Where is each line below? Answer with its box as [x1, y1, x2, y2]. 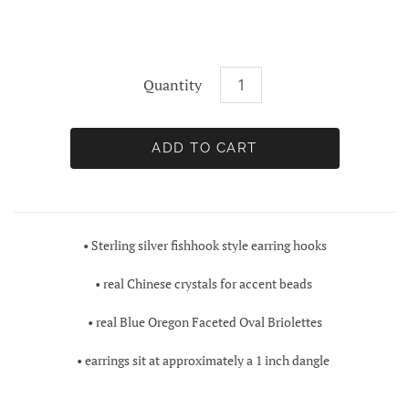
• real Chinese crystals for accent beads [94, 275, 315, 293]
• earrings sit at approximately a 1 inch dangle [77, 351, 332, 370]
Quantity [143, 75, 202, 96]
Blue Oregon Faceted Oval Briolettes [119, 313, 322, 331]
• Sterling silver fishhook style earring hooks [82, 236, 327, 255]
